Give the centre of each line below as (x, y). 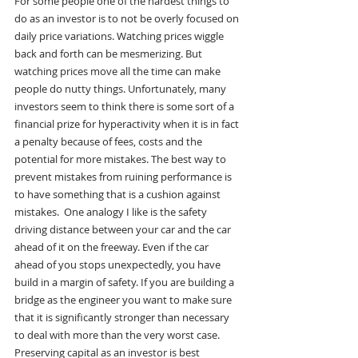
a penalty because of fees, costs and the (109, 142)
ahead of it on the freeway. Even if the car (113, 247)
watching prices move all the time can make (119, 72)
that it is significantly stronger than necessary (123, 318)
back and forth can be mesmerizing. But (109, 54)
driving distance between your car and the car (124, 230)
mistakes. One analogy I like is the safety (112, 212)
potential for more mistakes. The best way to (121, 159)
